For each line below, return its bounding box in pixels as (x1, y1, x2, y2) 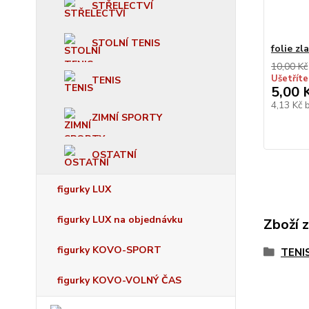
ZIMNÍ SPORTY (92, 111, 162, 124)
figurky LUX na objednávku (57, 213, 183, 226)
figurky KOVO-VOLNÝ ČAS (57, 274, 181, 287)
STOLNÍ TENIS (92, 37, 160, 50)
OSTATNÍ (92, 148, 137, 161)
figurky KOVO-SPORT (57, 243, 161, 257)
